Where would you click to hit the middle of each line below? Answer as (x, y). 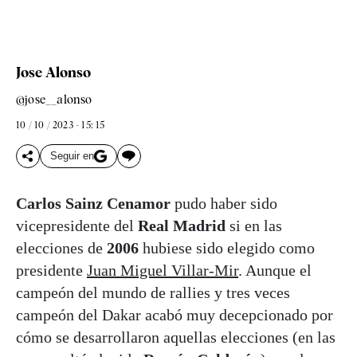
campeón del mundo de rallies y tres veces (153, 292)
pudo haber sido (224, 203)
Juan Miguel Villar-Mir (163, 270)
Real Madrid (182, 225)
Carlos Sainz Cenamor (93, 203)
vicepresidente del (77, 225)
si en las (254, 225)
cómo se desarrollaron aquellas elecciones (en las (176, 337)
